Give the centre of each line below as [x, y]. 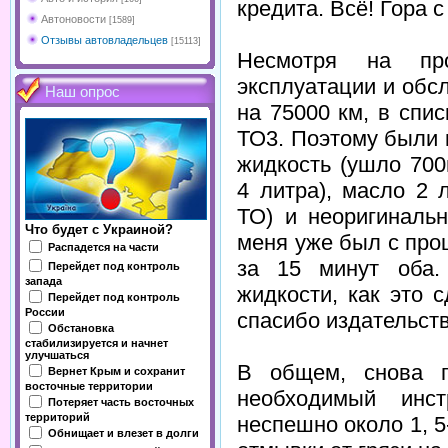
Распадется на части [103, 246]
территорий [57, 417]
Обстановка [81, 327]
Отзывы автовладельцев [104, 40]
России [45, 312]
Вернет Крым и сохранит [116, 370]
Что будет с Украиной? [99, 229]
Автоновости [73, 19]
